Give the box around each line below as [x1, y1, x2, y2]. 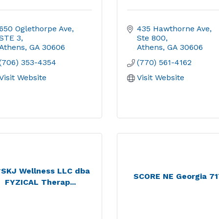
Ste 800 [137, 33, 166, 43]
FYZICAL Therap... [5, 177, 76, 187]
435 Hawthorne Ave [137, 24, 210, 33]
